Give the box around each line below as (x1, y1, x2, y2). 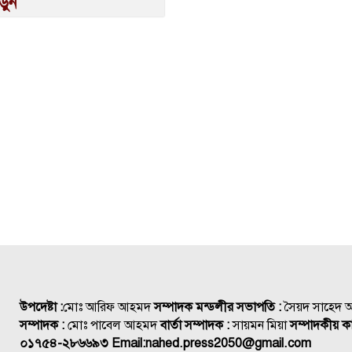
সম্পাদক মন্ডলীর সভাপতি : (154, 299, 281, 316)
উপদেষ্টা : (20, 299, 63, 316)
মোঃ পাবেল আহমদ (64, 317, 160, 334)
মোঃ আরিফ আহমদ (63, 299, 154, 316)
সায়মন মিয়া (233, 317, 290, 334)
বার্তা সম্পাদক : (160, 317, 233, 334)
